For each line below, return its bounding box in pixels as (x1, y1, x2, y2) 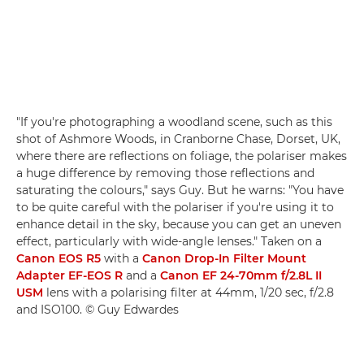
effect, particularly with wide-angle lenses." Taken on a (16, 234, 322, 249)
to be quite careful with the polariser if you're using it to (16, 200, 334, 215)
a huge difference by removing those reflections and (16, 166, 314, 181)
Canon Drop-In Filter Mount (142, 251, 306, 266)
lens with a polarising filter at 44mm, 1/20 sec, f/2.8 (43, 285, 334, 301)
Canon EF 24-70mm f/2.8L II (160, 268, 322, 284)
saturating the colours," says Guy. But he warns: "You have (16, 183, 344, 198)
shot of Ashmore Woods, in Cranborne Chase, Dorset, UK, (16, 132, 340, 147)
